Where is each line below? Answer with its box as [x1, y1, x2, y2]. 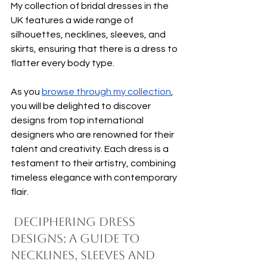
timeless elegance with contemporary [11, 172, 179, 182]
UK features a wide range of [11, 15, 135, 25]
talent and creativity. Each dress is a [11, 144, 170, 154]
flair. [11, 187, 30, 197]
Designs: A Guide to [11, 231, 143, 246]
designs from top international [11, 115, 145, 125]
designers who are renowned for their [11, 129, 176, 139]
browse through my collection [42, 86, 171, 97]
